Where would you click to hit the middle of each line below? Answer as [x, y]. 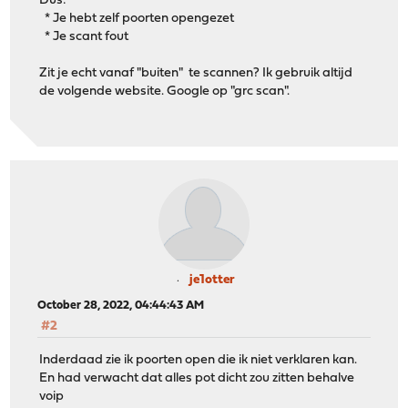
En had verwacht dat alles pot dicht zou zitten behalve [197, 378]
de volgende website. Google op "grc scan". [165, 91]
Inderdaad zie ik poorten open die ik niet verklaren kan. [199, 360]
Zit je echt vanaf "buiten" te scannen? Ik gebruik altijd [196, 73]
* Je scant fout [84, 36]
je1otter [212, 280]
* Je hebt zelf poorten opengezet [137, 18]
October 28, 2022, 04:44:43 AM [121, 306]
